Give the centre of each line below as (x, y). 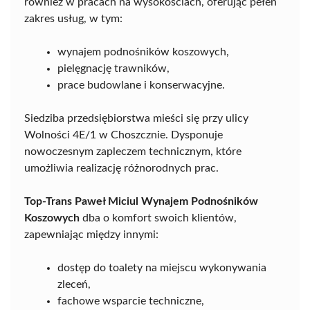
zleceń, (74, 284)
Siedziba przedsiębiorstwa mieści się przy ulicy (136, 118)
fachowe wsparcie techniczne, (131, 301)
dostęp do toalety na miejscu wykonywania (162, 268)
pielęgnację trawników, (113, 69)
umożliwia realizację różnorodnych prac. (121, 168)
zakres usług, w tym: (73, 19)
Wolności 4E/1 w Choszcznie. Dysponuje (124, 135)
